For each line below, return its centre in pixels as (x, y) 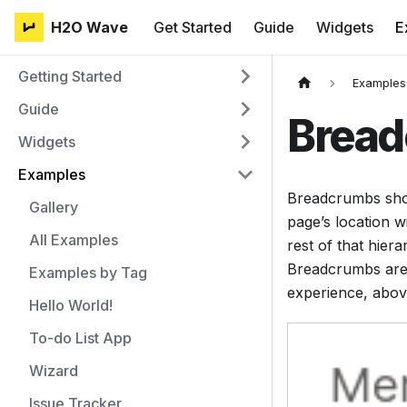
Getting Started (70, 76)
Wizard (54, 371)
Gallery (54, 207)
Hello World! (71, 305)
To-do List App (80, 338)
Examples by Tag (88, 273)
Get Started (193, 27)
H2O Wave (89, 27)
